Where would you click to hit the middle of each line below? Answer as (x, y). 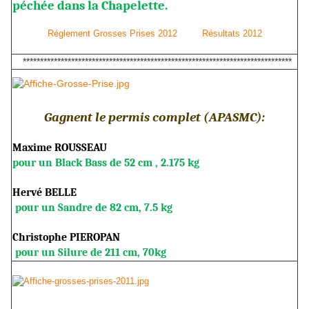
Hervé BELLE (44, 192)
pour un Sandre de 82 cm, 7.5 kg (94, 207)
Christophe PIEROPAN (66, 237)
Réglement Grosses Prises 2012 (112, 33)
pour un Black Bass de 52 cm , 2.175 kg (106, 162)
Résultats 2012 (232, 33)
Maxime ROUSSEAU (60, 147)
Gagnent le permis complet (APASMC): (154, 117)
